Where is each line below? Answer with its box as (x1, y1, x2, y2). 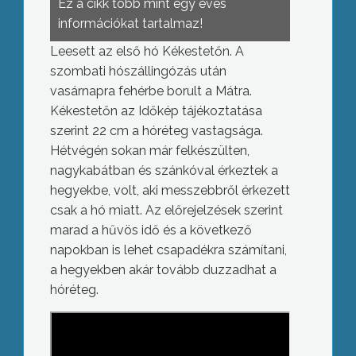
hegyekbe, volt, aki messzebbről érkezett (49, 183, 290, 198)
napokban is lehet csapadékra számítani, (49, 242, 287, 257)
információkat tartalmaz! (57, 16, 203, 31)
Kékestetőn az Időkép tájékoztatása (49, 103, 262, 118)
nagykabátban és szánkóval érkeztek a (49, 163, 278, 178)
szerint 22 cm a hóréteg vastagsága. (49, 123, 263, 138)
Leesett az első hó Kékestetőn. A (49, 44, 244, 59)
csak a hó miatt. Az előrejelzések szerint (49, 203, 283, 218)
